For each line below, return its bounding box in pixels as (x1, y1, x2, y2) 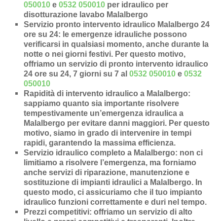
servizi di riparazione (49, 168, 126, 177)
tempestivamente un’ (24, 109, 102, 118)
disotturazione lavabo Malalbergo (24, 10, 148, 19)
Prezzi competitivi (24, 208, 90, 217)
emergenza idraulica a (102, 109, 184, 118)
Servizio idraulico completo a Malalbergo (24, 148, 176, 157)
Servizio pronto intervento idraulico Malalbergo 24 (24, 20, 210, 29)
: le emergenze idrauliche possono (58, 30, 187, 39)
